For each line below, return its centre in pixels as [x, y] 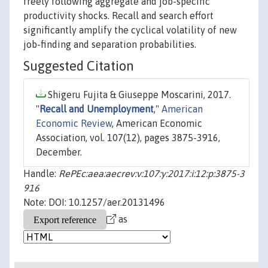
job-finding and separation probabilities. [110, 45]
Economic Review [74, 124]
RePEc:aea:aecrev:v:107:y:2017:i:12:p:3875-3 [152, 174]
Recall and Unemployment [97, 109]
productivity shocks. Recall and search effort [118, 16]
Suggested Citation [79, 66]
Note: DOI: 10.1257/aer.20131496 [94, 202]
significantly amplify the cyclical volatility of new [130, 30]
